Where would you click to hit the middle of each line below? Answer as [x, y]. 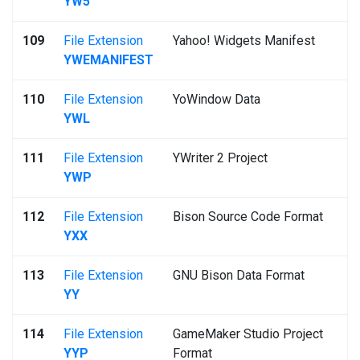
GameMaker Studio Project [248, 334]
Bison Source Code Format [248, 217]
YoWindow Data [217, 99]
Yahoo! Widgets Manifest [244, 41]
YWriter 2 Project [220, 158]
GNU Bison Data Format [239, 275]
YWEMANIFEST [108, 60]
